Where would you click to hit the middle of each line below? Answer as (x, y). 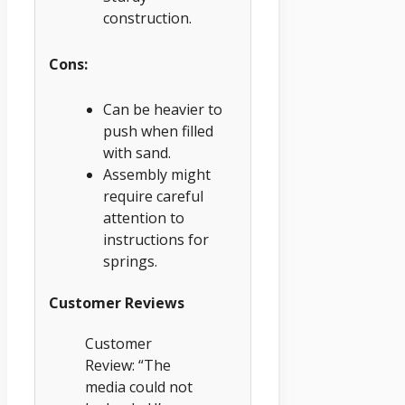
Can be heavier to (163, 110)
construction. (147, 18)
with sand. (137, 153)
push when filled (158, 132)
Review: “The (128, 365)
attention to (144, 218)
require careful (153, 197)
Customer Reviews (117, 302)
